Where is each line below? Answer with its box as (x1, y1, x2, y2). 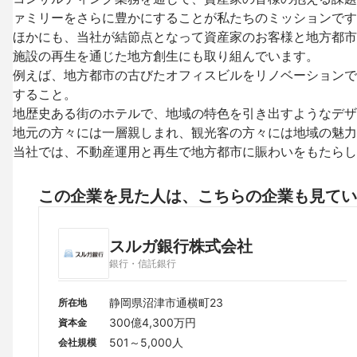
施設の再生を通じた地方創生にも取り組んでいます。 (13, 48, 319, 64)
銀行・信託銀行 (109, 257, 176, 269)
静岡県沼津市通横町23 (109, 296, 223, 309)
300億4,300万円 (109, 316, 196, 329)
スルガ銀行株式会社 (109, 236, 253, 256)
